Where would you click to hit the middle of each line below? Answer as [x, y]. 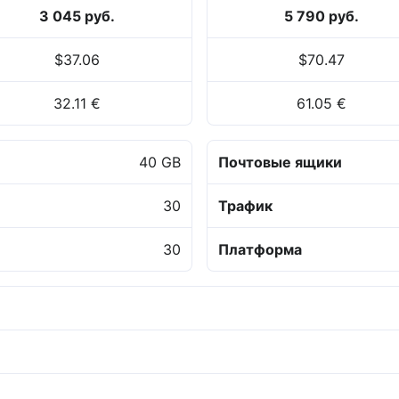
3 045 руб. [77, 16]
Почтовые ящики [280, 163]
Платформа [260, 250]
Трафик [245, 206]
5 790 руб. [322, 16]
